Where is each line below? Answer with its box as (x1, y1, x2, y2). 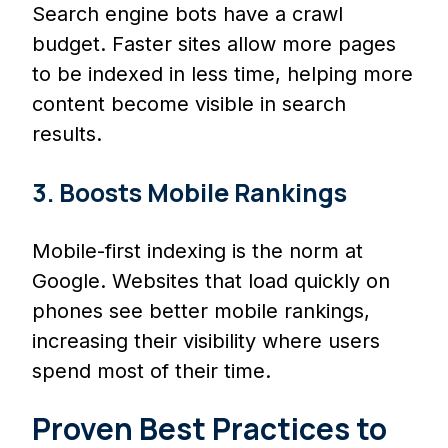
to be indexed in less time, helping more (32, 62, 413, 87)
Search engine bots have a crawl (32, 2, 343, 27)
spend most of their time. (32, 359, 271, 384)
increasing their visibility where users (32, 329, 380, 354)
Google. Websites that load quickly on (32, 269, 390, 294)
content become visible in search (32, 92, 346, 117)
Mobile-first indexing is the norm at (32, 239, 363, 264)
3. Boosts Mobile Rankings (32, 175, 347, 211)
